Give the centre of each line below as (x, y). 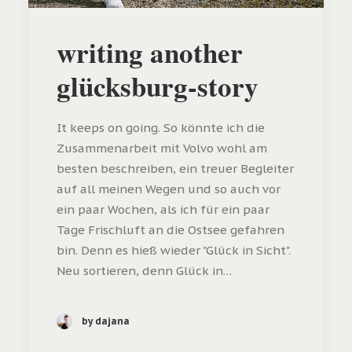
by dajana (106, 321)
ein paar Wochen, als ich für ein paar (163, 209)
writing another (150, 52)
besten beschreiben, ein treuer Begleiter (175, 168)
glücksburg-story (158, 86)
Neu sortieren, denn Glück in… (144, 270)
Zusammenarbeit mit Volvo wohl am (162, 148)
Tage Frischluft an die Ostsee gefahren (170, 229)
